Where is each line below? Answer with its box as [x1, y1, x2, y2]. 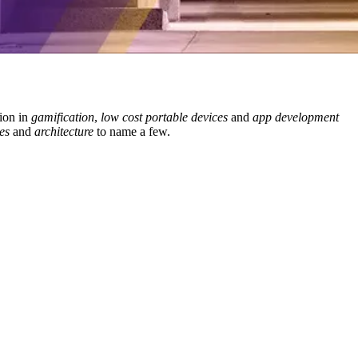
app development [253, 110, 339, 125]
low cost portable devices [101, 110, 228, 125]
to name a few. [93, 125, 170, 139]
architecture [34, 125, 93, 139]
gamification [31, 110, 94, 125]
